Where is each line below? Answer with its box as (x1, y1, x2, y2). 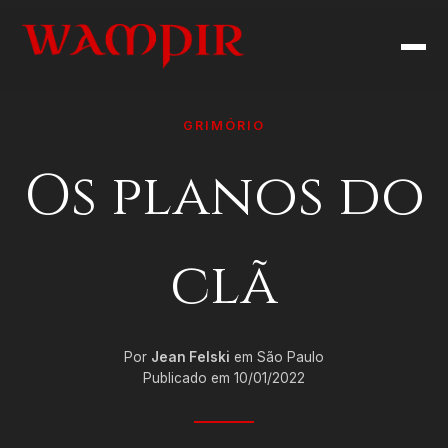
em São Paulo (230, 349, 324, 365)
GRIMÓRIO (183, 118, 265, 133)
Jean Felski (151, 349, 230, 365)
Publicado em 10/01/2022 (143, 370, 305, 386)
